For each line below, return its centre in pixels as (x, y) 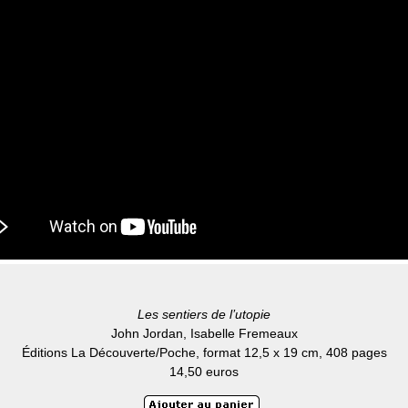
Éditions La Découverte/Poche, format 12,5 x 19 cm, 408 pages (204, 353)
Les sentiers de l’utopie (204, 315)
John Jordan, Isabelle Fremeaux (204, 334)
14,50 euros (204, 372)
